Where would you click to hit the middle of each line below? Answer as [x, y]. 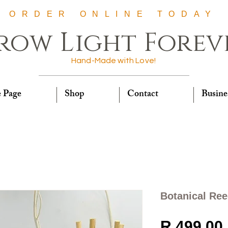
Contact [143, 95]
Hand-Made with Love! [113, 61]
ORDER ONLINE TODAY [113, 14]
